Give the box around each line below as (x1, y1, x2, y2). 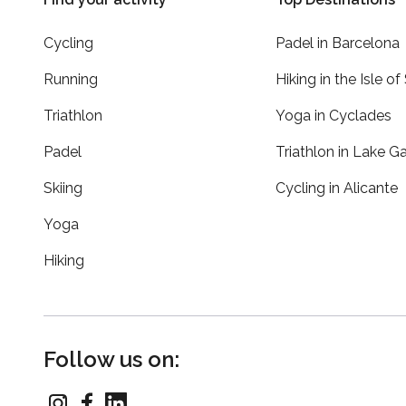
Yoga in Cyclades (275, 107, 391, 125)
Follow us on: (43, 346, 179, 373)
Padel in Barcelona (275, 34, 400, 53)
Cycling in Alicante (275, 179, 398, 198)
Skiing (43, 179, 82, 198)
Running (43, 71, 98, 89)
